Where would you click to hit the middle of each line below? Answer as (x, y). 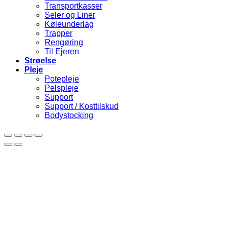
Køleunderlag (69, 24)
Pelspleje (62, 88)
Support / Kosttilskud (82, 106)
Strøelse (40, 61)
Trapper (59, 33)
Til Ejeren (62, 52)
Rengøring (64, 43)
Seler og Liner (70, 15)
